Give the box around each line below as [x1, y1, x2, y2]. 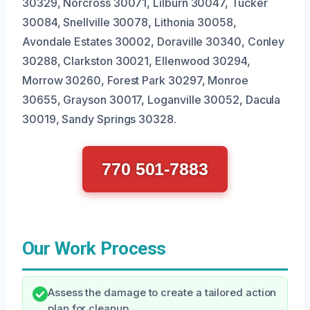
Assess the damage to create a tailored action [48, 286, 277, 299]
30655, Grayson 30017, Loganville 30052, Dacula [22, 92, 281, 107]
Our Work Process [22, 237, 166, 259]
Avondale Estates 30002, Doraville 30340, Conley [22, 34, 285, 48]
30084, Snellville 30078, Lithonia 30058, [22, 15, 237, 29]
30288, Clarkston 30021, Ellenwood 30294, [22, 53, 250, 68]
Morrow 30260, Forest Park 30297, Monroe [22, 73, 248, 87]
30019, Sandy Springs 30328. [22, 111, 176, 126]
